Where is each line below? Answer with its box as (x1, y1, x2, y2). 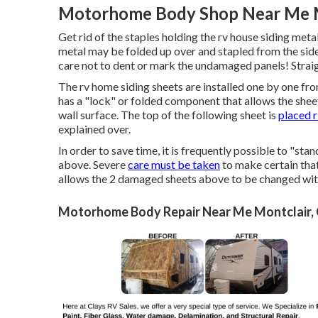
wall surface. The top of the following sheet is (58, 108, 278, 121)
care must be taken (128, 158, 220, 171)
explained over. (58, 122, 131, 136)
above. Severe (58, 158, 128, 171)
